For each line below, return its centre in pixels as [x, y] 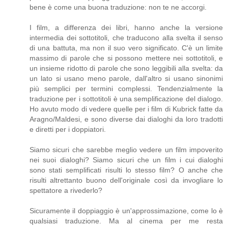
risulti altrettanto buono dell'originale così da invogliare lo [126, 180]
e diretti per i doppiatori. [68, 129]
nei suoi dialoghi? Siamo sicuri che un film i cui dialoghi [126, 160]
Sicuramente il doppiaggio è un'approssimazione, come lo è [126, 210]
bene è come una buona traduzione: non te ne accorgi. [118, 7]
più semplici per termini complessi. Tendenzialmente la [126, 88]
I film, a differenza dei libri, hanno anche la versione [126, 27]
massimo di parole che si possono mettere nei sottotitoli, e [126, 58]
